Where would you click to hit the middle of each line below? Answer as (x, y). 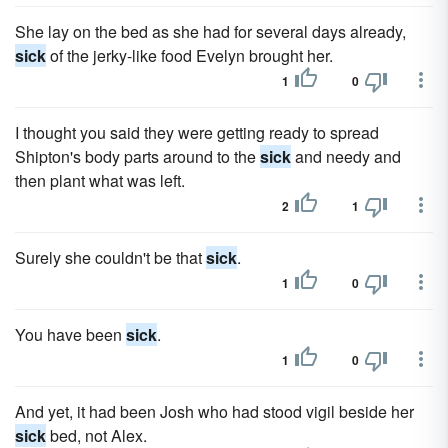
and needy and (346, 156)
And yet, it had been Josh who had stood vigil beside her (214, 411)
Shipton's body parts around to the (137, 156)
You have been (70, 334)
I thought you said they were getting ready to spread (197, 132)
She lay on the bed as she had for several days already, (210, 31)
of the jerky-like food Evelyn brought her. (189, 55)
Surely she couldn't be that (110, 257)
